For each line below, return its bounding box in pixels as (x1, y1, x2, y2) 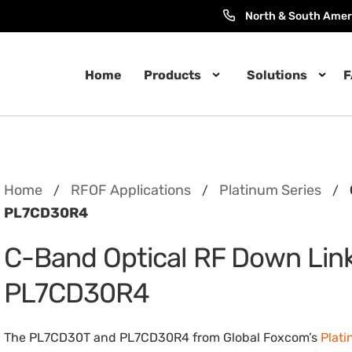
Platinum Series (219, 181, 322, 199)
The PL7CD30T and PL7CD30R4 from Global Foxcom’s (4, 330, 321, 345)
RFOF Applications (71, 181, 192, 199)
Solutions (246, 67, 307, 82)
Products (143, 67, 201, 82)
